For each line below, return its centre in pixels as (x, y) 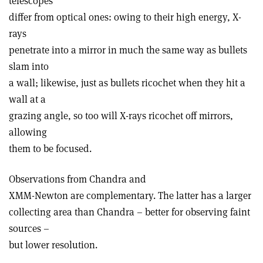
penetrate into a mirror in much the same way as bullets (128, 50)
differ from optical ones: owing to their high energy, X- (125, 17)
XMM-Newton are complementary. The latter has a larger (130, 195)
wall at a (27, 99)
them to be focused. (50, 148)
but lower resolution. (53, 245)
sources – (29, 228)
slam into (29, 66)
